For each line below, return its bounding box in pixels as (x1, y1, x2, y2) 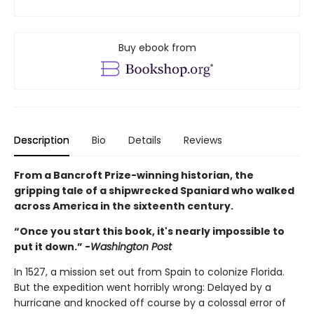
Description (14, 132, 69, 147)
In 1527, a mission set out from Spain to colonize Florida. (14, 264, 285, 279)
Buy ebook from (118, 40, 196, 55)
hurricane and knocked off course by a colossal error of (14, 295, 286, 310)
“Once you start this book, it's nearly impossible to (14, 224, 285, 238)
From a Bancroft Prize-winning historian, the (14, 168, 254, 182)
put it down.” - (14, 239, 90, 254)
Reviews (184, 132, 222, 147)
